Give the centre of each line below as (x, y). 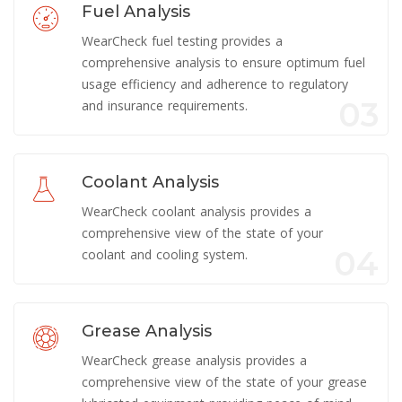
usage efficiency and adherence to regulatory (215, 83)
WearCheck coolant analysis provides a (197, 211)
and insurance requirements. (165, 105)
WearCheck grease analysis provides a (194, 360)
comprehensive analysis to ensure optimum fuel (223, 62)
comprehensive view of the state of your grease (224, 381)
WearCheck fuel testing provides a (182, 40)
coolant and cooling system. (165, 254)
